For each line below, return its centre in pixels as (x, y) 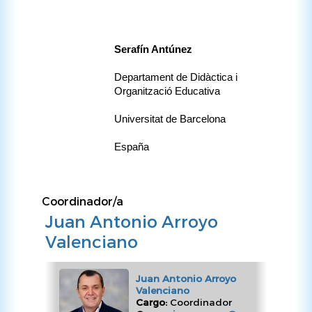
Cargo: (153, 302)
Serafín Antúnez (153, 50)
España (132, 147)
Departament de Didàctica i (176, 78)
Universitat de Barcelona (170, 119)
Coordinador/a (83, 201)
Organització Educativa (167, 92)
